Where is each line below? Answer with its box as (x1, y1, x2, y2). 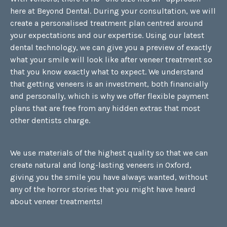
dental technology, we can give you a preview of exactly (10, 43, 211, 52)
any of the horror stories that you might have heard (10, 184, 196, 194)
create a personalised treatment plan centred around (10, 18, 203, 28)
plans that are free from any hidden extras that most (10, 103, 200, 113)
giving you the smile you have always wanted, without (10, 172, 208, 182)
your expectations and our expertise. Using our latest (10, 30, 204, 40)
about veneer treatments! (10, 197, 102, 206)
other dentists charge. (10, 116, 90, 125)
